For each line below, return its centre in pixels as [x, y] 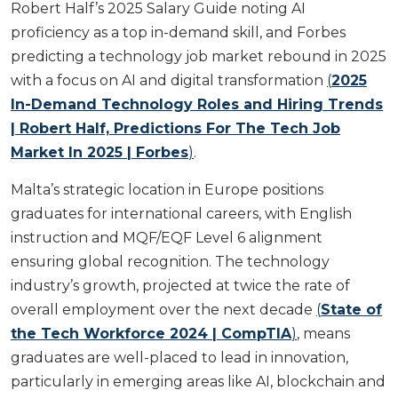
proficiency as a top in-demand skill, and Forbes [178, 33]
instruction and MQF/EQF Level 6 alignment [167, 238]
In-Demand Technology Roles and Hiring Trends [197, 105]
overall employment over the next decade [163, 310]
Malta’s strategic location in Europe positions [167, 190]
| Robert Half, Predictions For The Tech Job [175, 129]
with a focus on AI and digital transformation [169, 81]
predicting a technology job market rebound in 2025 [199, 57]
